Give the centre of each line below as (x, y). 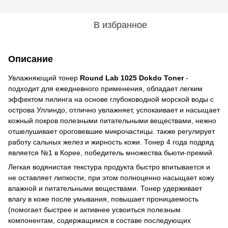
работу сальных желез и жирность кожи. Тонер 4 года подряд (111, 142)
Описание (31, 59)
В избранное (120, 25)
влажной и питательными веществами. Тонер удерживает (105, 188)
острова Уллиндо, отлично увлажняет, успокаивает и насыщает (114, 110)
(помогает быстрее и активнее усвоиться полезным (94, 209)
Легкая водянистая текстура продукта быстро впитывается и (109, 167)
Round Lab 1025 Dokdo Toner (133, 78)
